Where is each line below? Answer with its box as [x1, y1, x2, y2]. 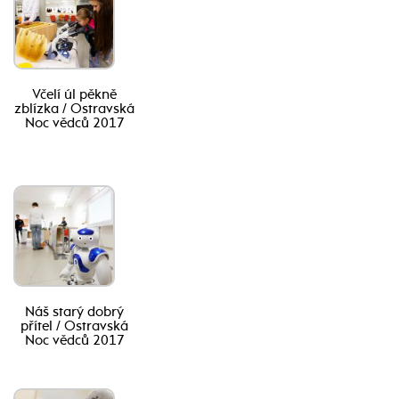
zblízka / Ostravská [14, 99, 135, 118]
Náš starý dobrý [25, 303, 125, 322]
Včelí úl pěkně [32, 85, 118, 103]
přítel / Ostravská [20, 317, 129, 336]
